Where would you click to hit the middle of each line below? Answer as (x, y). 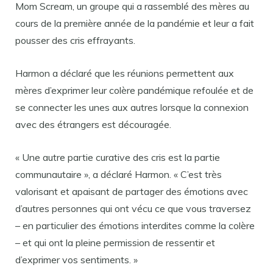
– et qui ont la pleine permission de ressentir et (115, 243)
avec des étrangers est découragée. (93, 124)
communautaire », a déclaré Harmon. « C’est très (119, 174)
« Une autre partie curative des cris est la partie (118, 157)
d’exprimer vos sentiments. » (76, 260)
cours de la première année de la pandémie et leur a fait (135, 23)
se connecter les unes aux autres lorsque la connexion (132, 107)
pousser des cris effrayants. (75, 40)
